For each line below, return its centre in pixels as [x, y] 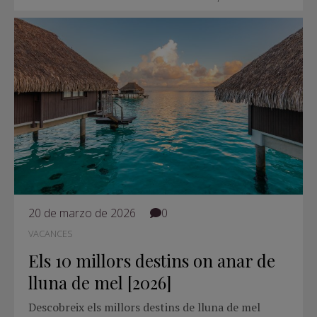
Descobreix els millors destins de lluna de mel [144, 307]
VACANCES [51, 233]
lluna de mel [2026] [100, 282]
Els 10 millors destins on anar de [152, 260]
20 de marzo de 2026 [82, 213]
